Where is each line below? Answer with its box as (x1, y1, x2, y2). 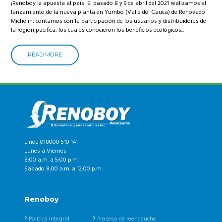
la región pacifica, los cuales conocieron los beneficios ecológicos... (11, 25, 185, 35)
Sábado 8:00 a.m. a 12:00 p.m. (24, 164, 103, 174)
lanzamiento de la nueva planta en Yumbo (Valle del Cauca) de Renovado (11, 7, 206, 17)
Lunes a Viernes (24, 146, 67, 156)
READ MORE (28, 51, 62, 58)
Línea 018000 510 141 (24, 137, 78, 147)
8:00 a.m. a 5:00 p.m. (24, 155, 79, 165)
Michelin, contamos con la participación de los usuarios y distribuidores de (11, 16, 207, 26)
